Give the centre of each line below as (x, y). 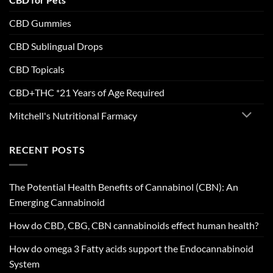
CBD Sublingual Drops (56, 46)
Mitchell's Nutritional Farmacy (73, 116)
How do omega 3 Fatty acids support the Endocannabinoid (131, 248)
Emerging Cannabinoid (57, 202)
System (24, 263)
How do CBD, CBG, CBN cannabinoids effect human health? (134, 225)
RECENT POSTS (47, 150)
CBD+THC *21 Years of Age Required (87, 92)
